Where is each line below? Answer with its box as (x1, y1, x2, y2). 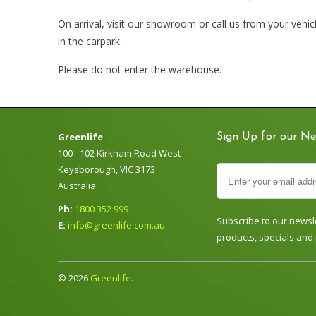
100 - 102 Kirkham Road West (58, 146, 181, 159)
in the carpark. (58, 34, 122, 48)
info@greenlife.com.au (68, 218, 165, 231)
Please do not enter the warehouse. (58, 62, 221, 76)
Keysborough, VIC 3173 (58, 162, 155, 176)
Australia (58, 178, 96, 192)
